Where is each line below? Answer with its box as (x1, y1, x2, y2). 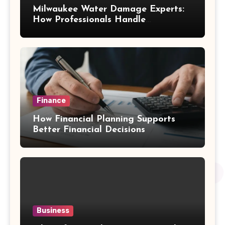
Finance (37, 96, 66, 105)
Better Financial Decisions (33, 125, 145, 135)
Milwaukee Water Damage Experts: (33, 4, 184, 14)
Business (37, 206, 69, 215)
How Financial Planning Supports (33, 114, 175, 124)
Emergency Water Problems (33, 25, 152, 35)
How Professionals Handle (33, 15, 146, 25)
